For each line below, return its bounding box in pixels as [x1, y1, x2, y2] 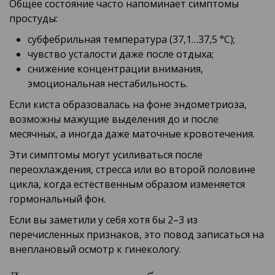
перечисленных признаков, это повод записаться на [9, 228, 264, 242]
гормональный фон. [9, 192, 106, 206]
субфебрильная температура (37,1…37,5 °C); [28, 33, 235, 47]
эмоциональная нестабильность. [28, 77, 188, 91]
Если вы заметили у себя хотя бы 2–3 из [9, 213, 198, 227]
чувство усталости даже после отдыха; [28, 47, 214, 61]
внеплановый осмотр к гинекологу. [9, 242, 181, 257]
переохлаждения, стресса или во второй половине [9, 163, 255, 177]
